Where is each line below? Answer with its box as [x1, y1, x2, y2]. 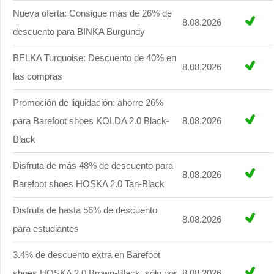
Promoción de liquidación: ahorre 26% [13, 97, 163, 108]
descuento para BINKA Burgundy [13, 26, 145, 37]
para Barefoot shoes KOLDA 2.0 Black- [13, 116, 169, 127]
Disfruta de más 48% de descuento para [13, 160, 173, 171]
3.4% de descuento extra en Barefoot [13, 250, 160, 261]
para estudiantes [13, 223, 79, 234]
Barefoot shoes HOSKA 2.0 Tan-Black [13, 179, 165, 190]
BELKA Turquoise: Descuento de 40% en [13, 53, 176, 64]
